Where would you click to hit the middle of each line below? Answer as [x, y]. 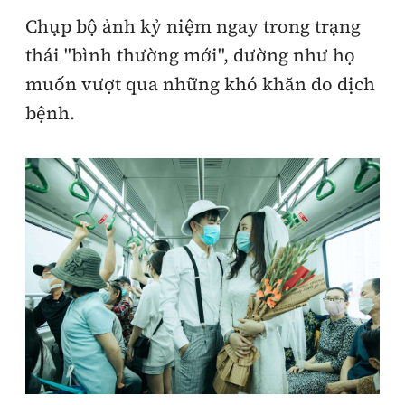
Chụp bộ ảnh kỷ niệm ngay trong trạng [193, 26]
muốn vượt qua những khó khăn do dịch [200, 84]
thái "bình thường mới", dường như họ [190, 55]
